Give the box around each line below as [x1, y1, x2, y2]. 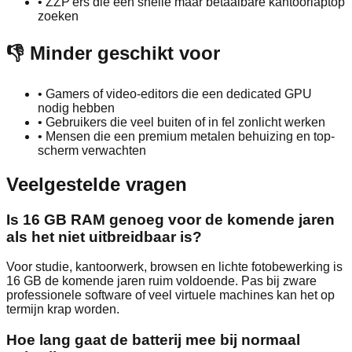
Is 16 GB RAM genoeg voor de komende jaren [6, 211, 335, 228]
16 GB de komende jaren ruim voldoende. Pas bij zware [6, 274, 317, 288]
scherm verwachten [38, 143, 146, 157]
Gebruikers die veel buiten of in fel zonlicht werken [46, 115, 325, 129]
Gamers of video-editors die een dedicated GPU [46, 86, 312, 101]
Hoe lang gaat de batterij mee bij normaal [6, 331, 300, 348]
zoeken [38, 9, 79, 23]
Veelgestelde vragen [6, 173, 187, 195]
